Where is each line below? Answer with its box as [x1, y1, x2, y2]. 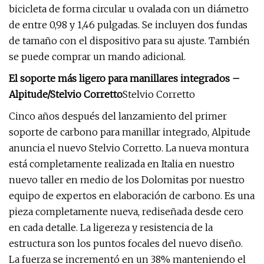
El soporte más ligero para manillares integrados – [9, 72, 240, 84]
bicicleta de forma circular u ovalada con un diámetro [9, 3, 249, 15]
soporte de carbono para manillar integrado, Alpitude [9, 126, 250, 138]
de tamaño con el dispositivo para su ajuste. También [9, 35, 250, 47]
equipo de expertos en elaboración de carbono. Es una [9, 190, 255, 202]
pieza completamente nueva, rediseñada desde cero [9, 206, 243, 217]
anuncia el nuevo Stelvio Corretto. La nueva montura [9, 142, 249, 154]
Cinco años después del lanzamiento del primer [9, 110, 227, 122]
